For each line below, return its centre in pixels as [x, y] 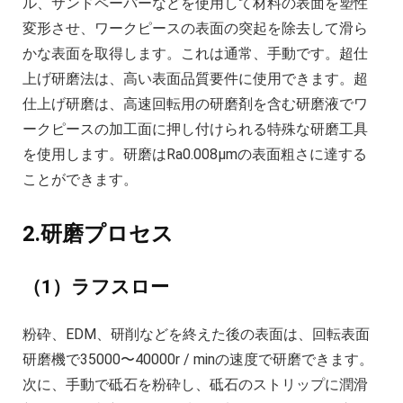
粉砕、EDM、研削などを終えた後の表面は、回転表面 [196, 335]
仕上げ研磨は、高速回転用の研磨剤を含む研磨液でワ [195, 104]
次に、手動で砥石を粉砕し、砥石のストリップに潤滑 [195, 385]
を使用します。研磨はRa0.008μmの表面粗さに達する [195, 155]
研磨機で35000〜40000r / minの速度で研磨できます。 [198, 360]
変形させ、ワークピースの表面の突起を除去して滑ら [195, 29]
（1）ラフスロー [96, 287]
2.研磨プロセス [98, 234]
